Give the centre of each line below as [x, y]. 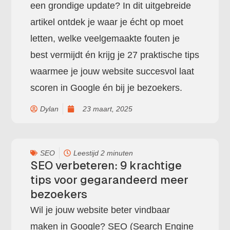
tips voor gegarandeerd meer [110, 180]
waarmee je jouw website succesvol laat [112, 71]
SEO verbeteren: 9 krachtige [106, 165]
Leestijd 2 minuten [103, 153]
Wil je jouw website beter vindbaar [100, 210]
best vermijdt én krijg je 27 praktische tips [115, 55]
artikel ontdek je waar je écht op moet [107, 22]
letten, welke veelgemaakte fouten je [105, 38]
